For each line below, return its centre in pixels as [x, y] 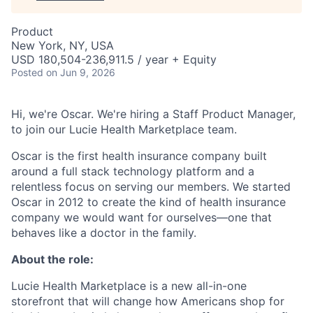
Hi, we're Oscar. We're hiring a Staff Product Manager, [153, 114]
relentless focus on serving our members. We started [151, 187]
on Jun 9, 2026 [81, 72]
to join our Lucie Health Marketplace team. [124, 129]
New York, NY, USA [63, 45]
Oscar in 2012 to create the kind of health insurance [148, 202]
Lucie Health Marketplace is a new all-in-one [129, 286]
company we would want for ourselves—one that [141, 217]
